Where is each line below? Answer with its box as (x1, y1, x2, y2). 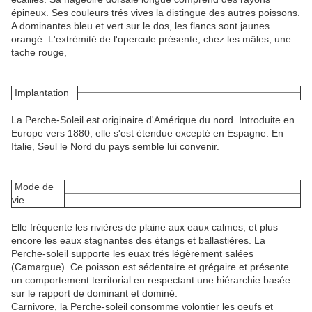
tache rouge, (11, 46, 67, 58)
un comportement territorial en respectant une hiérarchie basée (11, 274, 290, 286)
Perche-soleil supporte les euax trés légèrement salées (11, 247, 253, 259)
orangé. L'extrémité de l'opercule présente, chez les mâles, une (11, 33, 291, 45)
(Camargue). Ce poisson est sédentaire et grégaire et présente (11, 260, 289, 272)
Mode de (12, 180, 54, 192)
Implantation (12, 86, 69, 98)
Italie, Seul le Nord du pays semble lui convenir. (11, 140, 219, 152)
